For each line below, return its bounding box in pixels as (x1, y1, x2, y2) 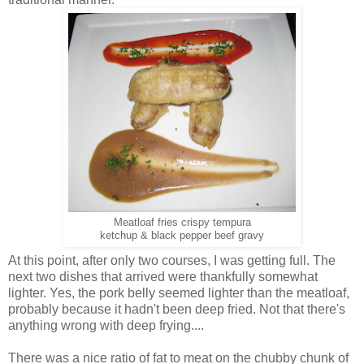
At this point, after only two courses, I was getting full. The (8, 253, 336, 268)
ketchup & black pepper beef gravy (100, 229, 264, 241)
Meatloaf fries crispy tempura (113, 216, 251, 228)
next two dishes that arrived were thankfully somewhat (8, 270, 318, 284)
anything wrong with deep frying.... (8, 318, 204, 333)
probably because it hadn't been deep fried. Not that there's (8, 302, 345, 317)
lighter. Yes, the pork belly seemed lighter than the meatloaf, (8, 286, 349, 301)
